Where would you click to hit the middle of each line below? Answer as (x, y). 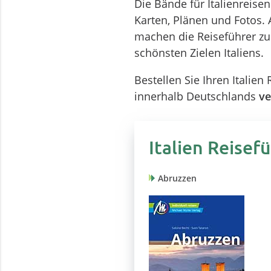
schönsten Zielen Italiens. (199, 53)
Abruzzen (177, 179)
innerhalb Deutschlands (196, 96)
